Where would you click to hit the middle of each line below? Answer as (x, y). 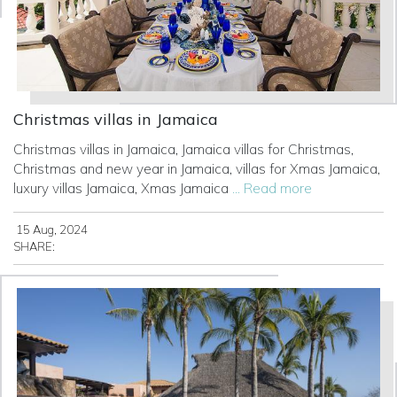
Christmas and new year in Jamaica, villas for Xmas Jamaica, (197, 169)
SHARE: (34, 247)
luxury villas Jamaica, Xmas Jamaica (123, 189)
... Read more (272, 189)
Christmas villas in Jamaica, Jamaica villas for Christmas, (183, 150)
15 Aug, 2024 (51, 230)
